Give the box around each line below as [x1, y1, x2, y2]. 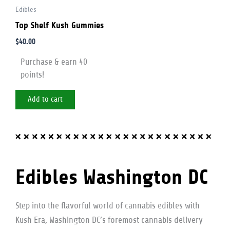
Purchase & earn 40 [21, 57, 87, 67]
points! [21, 70, 44, 80]
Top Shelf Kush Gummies [15, 20, 104, 31]
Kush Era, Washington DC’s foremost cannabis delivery [15, 215, 203, 225]
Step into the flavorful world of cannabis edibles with [15, 200, 200, 210]
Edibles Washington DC [15, 165, 208, 188]
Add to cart [28, 95, 63, 104]
